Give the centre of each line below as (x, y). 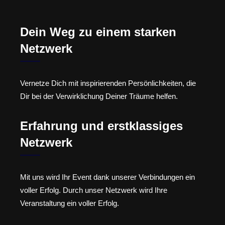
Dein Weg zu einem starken (98, 32)
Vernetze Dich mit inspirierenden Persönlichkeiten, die (108, 83)
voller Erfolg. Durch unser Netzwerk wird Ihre (94, 190)
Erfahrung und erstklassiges (101, 126)
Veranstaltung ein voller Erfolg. (70, 203)
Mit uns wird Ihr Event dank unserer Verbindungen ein (107, 177)
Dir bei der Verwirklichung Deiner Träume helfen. (99, 96)
